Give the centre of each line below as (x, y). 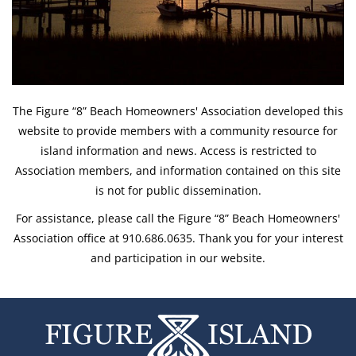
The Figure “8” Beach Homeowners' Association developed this (178, 110)
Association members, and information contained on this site (178, 170)
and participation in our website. (178, 257)
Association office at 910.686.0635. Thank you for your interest (178, 238)
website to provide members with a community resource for (178, 130)
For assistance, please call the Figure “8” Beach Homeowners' (178, 218)
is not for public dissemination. (178, 190)
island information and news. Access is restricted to (178, 150)
